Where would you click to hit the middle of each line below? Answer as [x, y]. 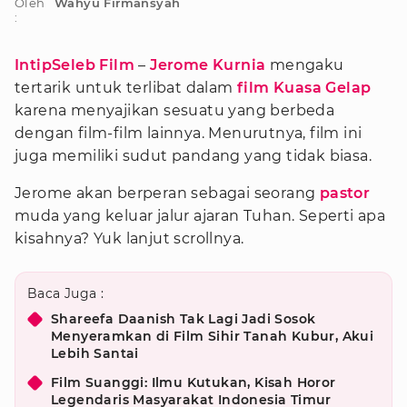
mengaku [305, 65]
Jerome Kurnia [208, 65]
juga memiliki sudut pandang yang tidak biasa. [193, 156]
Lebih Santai [95, 353]
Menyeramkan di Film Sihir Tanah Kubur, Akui [213, 336]
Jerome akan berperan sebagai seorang [167, 193]
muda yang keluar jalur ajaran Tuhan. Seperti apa [200, 216]
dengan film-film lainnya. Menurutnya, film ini [189, 133]
